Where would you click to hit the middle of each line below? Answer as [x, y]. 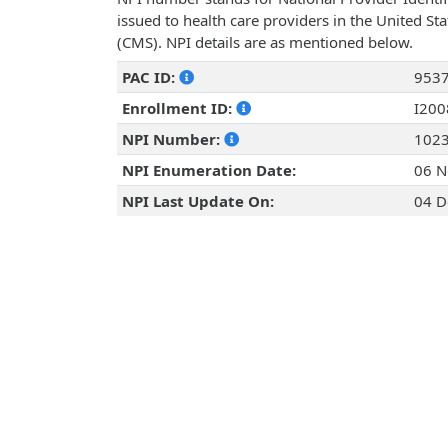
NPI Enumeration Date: [208, 170]
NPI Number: [172, 139]
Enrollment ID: [178, 108]
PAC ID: [150, 77]
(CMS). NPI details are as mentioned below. [265, 42]
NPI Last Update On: [197, 201]
